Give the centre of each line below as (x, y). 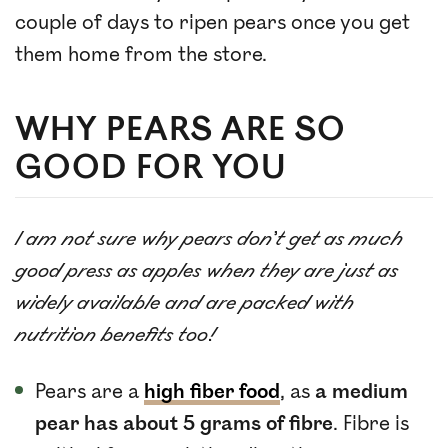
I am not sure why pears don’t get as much (209, 238)
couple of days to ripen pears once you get (212, 22)
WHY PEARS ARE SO (181, 129)
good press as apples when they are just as (206, 270)
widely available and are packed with (184, 302)
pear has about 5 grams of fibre (184, 423)
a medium (361, 391)
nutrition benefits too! (116, 334)
